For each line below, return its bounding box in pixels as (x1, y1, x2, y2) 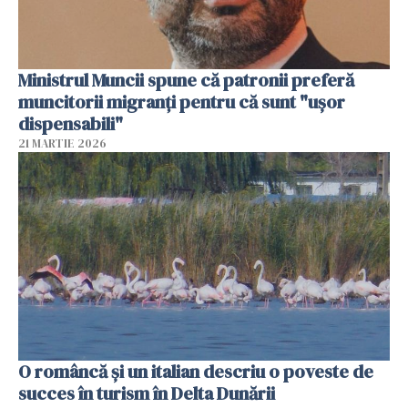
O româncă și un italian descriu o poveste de (18, 359, 373, 385)
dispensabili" (18, 110, 123, 137)
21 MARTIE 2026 (18, 135, 107, 151)
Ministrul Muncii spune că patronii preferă (18, 66, 354, 93)
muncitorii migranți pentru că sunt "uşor (18, 88, 345, 115)
